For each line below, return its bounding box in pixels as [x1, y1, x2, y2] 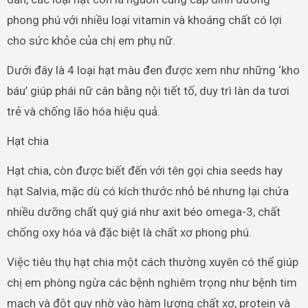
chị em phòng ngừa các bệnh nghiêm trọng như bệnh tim [6, 275, 297, 289]
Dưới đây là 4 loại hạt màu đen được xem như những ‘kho [6, 63, 300, 77]
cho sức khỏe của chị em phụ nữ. [6, 33, 175, 47]
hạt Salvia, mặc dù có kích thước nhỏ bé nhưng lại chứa [6, 184, 289, 198]
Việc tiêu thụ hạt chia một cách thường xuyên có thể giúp [6, 254, 298, 269]
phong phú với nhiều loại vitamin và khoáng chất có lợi [6, 12, 282, 27]
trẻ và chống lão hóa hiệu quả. [6, 104, 160, 118]
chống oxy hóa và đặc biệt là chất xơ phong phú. [6, 225, 252, 239]
